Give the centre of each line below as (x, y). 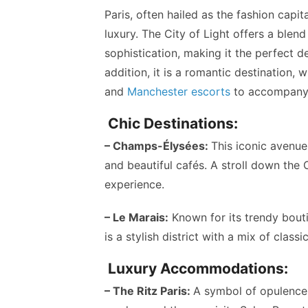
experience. (134, 185)
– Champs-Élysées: (158, 146)
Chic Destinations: (171, 124)
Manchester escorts (179, 92)
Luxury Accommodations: (196, 269)
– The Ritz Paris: (149, 291)
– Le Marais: (136, 218)
